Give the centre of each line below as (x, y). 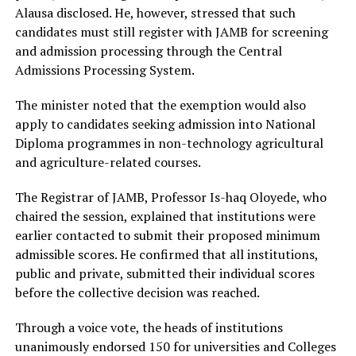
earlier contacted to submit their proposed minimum (167, 236)
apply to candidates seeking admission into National (165, 124)
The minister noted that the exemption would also (160, 105)
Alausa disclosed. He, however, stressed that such (155, 13)
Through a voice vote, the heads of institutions (149, 328)
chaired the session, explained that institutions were (165, 217)
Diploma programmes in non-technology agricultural (169, 143)
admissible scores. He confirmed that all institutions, (166, 255)
